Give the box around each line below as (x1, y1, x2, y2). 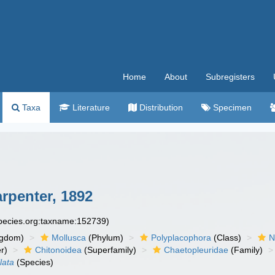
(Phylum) (86, 233, 124, 242)
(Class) (211, 233, 242, 242)
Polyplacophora (151, 233, 212, 242)
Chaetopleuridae (164, 245, 229, 255)
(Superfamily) (82, 245, 137, 255)
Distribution (137, 103, 183, 112)
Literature (70, 103, 110, 112)
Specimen (211, 103, 252, 112)
